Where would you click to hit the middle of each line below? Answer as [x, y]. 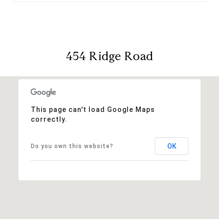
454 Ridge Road [109, 56]
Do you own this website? [72, 146]
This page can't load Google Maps [93, 109]
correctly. [49, 119]
